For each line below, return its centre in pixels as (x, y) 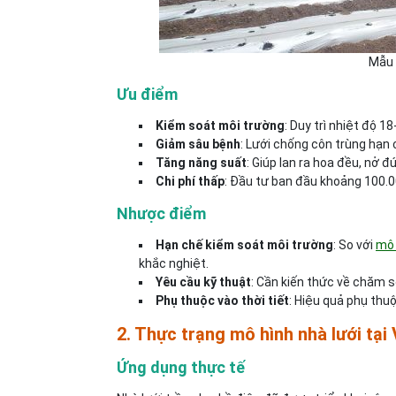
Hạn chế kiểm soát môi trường (244, 245)
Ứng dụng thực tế (181, 367)
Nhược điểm (161, 213)
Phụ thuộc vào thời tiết (222, 301)
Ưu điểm (147, 94)
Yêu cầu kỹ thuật (203, 282)
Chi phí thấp (190, 181)
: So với (354, 245)
